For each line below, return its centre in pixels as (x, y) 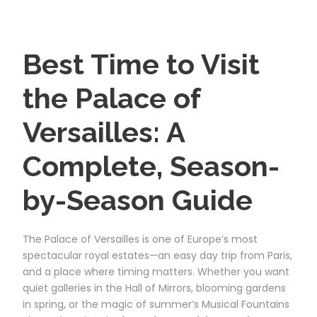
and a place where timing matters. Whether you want (156, 271)
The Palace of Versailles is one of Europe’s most (140, 239)
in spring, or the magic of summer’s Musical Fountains (156, 304)
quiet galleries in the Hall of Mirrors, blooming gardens (154, 288)
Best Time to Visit (141, 64)
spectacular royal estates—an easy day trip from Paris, (157, 255)
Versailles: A (104, 132)
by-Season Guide (138, 200)
